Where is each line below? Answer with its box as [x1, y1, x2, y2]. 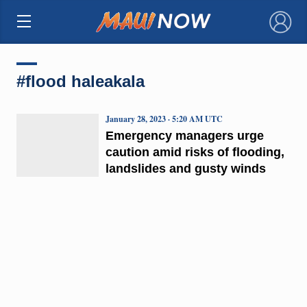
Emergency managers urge [105, 128, 264, 143]
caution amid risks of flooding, [105, 145, 284, 159]
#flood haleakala [16, 71, 145, 90]
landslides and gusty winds [105, 161, 266, 175]
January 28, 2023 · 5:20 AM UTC [105, 112, 223, 125]
